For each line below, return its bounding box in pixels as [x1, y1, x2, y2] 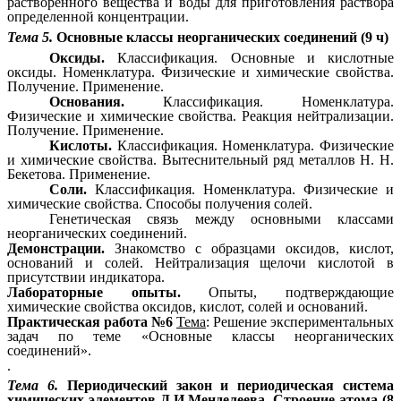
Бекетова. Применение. [7, 166, 150, 182]
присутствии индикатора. [7, 269, 165, 285]
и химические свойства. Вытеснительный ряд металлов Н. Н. [7, 151, 394, 167]
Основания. [49, 94, 125, 110]
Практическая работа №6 [7, 313, 176, 329]
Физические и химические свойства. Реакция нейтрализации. [7, 108, 394, 124]
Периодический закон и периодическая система [66, 378, 395, 394]
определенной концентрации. [7, 8, 189, 24]
